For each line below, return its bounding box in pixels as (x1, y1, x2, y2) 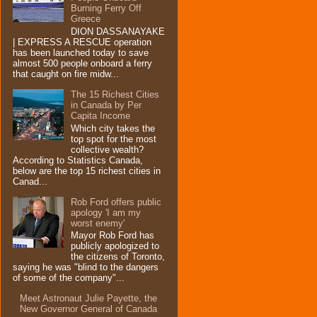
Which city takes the (71, 122, 156, 134)
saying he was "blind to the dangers (13, 262, 158, 273)
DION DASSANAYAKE (71, 26, 166, 38)
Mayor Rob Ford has (71, 230, 155, 241)
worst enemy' (71, 217, 125, 229)
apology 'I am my (71, 207, 142, 218)
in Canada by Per (71, 100, 142, 111)
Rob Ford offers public (71, 196, 162, 207)
